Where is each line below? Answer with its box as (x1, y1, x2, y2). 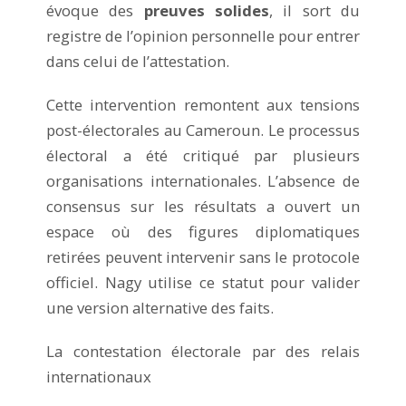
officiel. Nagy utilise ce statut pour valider (46, 271, 360, 293)
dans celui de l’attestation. (46, 50, 229, 72)
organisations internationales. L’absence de (46, 169, 360, 191)
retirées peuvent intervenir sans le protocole (46, 246, 360, 267)
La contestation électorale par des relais (46, 340, 360, 362)
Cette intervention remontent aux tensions (46, 93, 360, 115)
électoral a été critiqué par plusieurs (46, 144, 360, 166)
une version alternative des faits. (46, 296, 274, 318)
